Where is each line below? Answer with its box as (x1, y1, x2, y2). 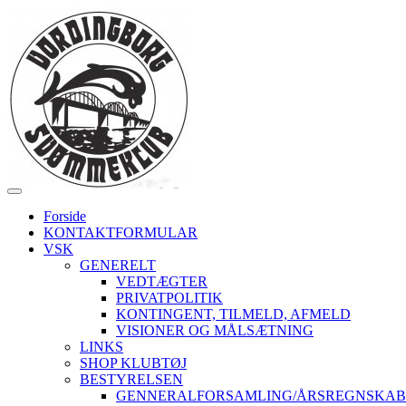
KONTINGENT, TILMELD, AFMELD (116, 306, 351, 322)
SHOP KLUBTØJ (80, 355, 187, 371)
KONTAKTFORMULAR (43, 225, 198, 240)
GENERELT (80, 257, 156, 273)
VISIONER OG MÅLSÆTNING (116, 323, 314, 338)
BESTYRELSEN (80, 372, 183, 387)
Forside (43, 208, 86, 224)
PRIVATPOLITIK (116, 290, 223, 305)
